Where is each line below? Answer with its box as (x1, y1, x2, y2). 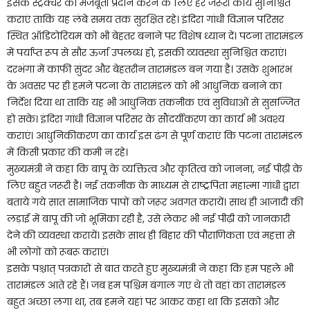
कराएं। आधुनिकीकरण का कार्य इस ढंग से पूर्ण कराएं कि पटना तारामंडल (7, 128, 302, 143)
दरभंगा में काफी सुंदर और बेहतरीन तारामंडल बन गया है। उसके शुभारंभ (7, 62, 292, 76)
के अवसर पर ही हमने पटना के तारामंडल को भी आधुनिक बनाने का (7, 78, 282, 93)
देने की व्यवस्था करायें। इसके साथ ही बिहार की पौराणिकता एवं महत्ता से (7, 228, 295, 242)
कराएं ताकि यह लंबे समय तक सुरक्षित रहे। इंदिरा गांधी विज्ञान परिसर (7, 12, 284, 26)
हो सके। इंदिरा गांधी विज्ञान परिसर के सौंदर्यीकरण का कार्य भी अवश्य (7, 111, 284, 126)
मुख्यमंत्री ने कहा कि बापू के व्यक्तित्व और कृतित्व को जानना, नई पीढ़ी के (7, 161, 302, 176)
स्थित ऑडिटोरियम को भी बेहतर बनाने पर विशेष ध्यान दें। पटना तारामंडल (7, 28, 303, 43)
